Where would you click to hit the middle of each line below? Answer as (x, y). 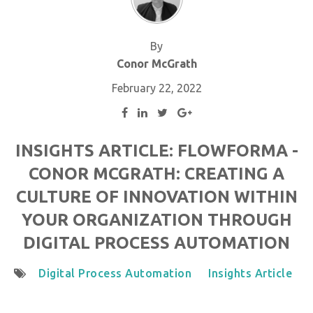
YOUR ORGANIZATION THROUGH (156, 220)
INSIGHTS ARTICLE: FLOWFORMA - (156, 151)
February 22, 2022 (156, 88)
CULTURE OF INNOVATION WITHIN (156, 197)
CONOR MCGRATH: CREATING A (156, 174)
